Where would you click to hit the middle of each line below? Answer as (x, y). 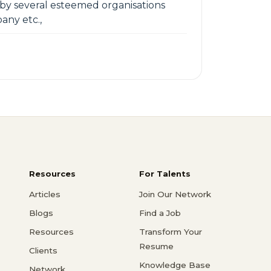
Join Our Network (175, 194)
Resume (156, 246)
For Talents (165, 173)
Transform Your (171, 231)
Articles (45, 194)
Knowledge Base (175, 265)
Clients (43, 250)
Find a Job (160, 213)
